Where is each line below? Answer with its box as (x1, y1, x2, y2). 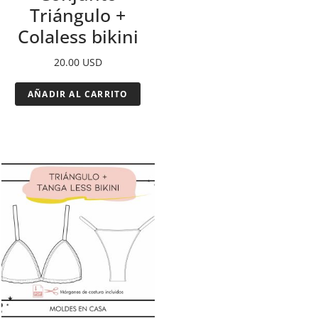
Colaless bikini (17, 24, 138, 49)
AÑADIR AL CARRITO (28, 88, 128, 101)
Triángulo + (30, 3, 126, 28)
